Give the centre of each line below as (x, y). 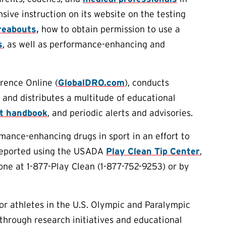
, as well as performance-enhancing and (84, 44)
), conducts (147, 83)
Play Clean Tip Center (153, 151)
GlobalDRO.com (91, 83)
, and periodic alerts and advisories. (120, 113)
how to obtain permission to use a (109, 29)
